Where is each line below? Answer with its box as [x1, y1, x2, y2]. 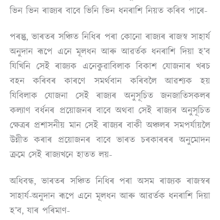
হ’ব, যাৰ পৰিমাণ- [10, 204, 73, 217]
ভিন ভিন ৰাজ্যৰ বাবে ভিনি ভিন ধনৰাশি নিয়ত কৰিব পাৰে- [10, 4, 207, 17]
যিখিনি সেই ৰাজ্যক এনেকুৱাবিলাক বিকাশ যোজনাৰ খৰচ [10, 60, 210, 73]
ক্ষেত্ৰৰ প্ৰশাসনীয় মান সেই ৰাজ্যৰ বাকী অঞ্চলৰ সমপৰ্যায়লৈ [10, 119, 210, 132]
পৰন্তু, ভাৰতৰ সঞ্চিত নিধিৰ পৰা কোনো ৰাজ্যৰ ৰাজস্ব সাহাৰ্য [10, 30, 210, 44]
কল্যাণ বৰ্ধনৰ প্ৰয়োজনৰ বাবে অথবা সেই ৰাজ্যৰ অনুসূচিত [10, 104, 210, 117]
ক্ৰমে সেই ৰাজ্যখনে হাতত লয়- [10, 148, 112, 162]
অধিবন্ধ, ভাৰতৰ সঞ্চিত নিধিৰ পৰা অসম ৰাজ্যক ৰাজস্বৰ [10, 174, 210, 188]
